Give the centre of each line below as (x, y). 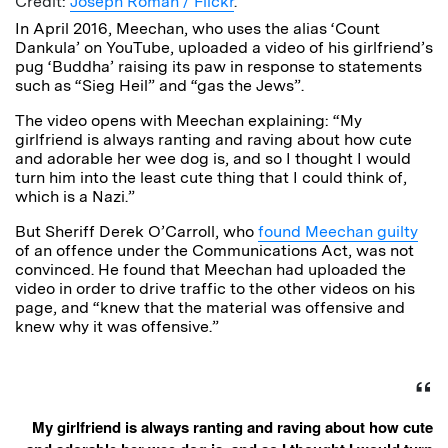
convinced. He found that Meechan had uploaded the (210, 269)
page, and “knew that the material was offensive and (210, 307)
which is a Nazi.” (75, 196)
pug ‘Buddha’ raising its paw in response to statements (218, 66)
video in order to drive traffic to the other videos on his (215, 288)
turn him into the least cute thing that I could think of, (211, 177)
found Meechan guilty (338, 231)
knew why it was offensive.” (117, 326)
